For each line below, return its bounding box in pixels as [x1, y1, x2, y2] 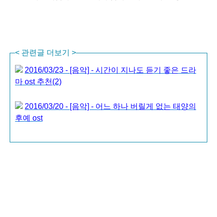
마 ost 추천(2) [15, 77, 62, 86]
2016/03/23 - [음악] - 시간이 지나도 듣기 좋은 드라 [25, 66, 196, 74]
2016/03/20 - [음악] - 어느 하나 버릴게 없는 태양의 [25, 102, 196, 110]
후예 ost [15, 114, 43, 122]
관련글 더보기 [21, 48, 72, 57]
